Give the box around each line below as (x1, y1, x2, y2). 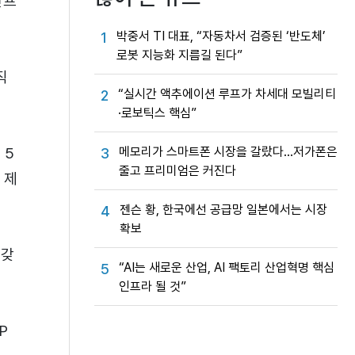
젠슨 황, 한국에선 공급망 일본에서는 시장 (120, 202, 327, 217)
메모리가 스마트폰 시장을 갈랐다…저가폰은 (119, 144, 338, 159)
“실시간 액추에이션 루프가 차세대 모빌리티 (118, 86, 336, 101)
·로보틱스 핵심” (118, 105, 197, 120)
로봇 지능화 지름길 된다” (116, 48, 242, 63)
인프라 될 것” (119, 279, 186, 294)
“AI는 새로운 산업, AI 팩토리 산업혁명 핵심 (119, 260, 334, 275)
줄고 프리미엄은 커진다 (119, 163, 236, 178)
